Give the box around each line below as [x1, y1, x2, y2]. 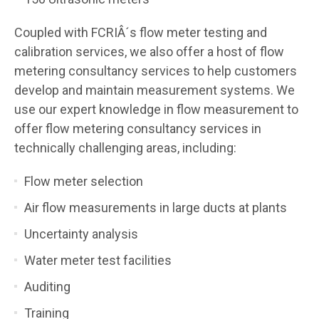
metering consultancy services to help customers [14, 63, 297, 78]
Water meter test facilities [24, 252, 172, 268]
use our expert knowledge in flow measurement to [14, 101, 298, 117]
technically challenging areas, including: [14, 140, 236, 155]
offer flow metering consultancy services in [14, 120, 261, 136]
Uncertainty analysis [24, 226, 138, 241]
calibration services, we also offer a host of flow [14, 43, 284, 59]
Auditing [24, 278, 70, 294]
